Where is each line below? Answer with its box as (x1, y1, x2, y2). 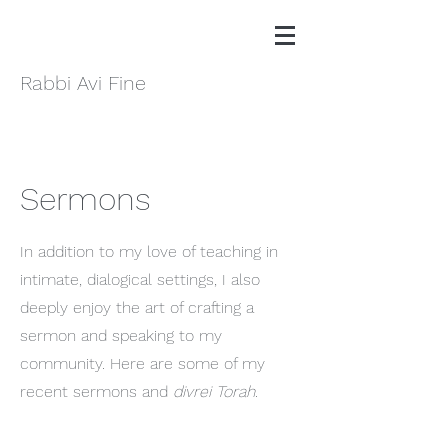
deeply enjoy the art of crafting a (20, 298, 254, 317)
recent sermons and (20, 382, 173, 401)
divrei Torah (173, 382, 255, 401)
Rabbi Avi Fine (20, 71, 146, 95)
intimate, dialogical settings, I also (20, 270, 260, 289)
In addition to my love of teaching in (20, 242, 278, 261)
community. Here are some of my (20, 354, 265, 373)
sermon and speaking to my (20, 326, 222, 345)
